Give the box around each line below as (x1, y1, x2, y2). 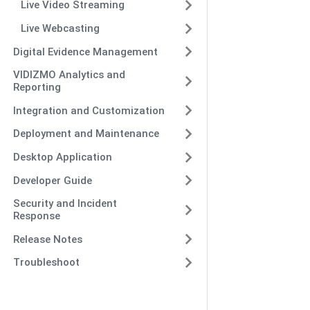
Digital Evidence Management (12, 45, 158, 58)
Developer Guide (12, 174, 92, 187)
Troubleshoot (12, 256, 80, 269)
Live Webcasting (21, 22, 100, 35)
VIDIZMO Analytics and (12, 69, 125, 82)
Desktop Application (12, 151, 112, 163)
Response (12, 210, 60, 223)
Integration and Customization (12, 104, 165, 117)
